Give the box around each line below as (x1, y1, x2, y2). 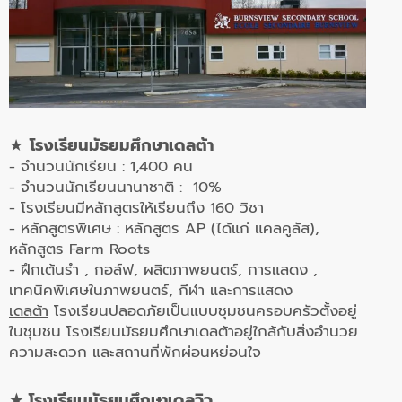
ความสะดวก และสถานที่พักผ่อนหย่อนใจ (9, 341, 261, 364)
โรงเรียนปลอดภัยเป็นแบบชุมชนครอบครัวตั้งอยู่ (48, 300, 357, 323)
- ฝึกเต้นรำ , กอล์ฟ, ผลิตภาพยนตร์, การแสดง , (9, 258, 318, 282)
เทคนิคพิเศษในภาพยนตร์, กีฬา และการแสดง (9, 279, 293, 302)
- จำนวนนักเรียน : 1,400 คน (9, 155, 193, 179)
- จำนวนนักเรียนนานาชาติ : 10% (9, 176, 222, 199)
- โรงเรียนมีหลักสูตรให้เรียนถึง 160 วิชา (9, 197, 269, 220)
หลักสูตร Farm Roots (9, 238, 150, 261)
